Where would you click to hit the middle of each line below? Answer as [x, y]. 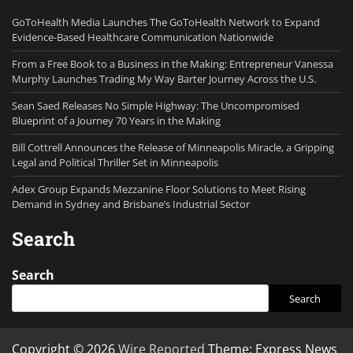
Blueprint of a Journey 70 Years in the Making [116, 121]
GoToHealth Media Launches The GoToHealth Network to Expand [166, 22]
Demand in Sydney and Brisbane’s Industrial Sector [131, 204]
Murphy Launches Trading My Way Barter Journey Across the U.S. [164, 79]
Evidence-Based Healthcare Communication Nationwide [143, 37]
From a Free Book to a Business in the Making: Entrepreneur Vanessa [173, 64]
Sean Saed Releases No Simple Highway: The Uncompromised [156, 106]
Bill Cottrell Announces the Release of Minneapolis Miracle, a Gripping [173, 148]
